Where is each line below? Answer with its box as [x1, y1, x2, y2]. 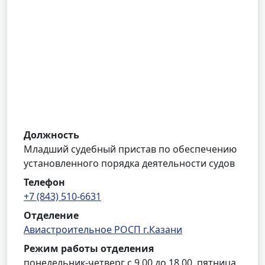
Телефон [24, 176, 65, 189]
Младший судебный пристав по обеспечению [24, 143, 237, 156]
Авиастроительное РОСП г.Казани [24, 223, 182, 236]
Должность [24, 128, 79, 141]
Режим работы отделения [24, 242, 154, 255]
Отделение [24, 209, 79, 222]
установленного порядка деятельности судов [24, 157, 235, 170]
